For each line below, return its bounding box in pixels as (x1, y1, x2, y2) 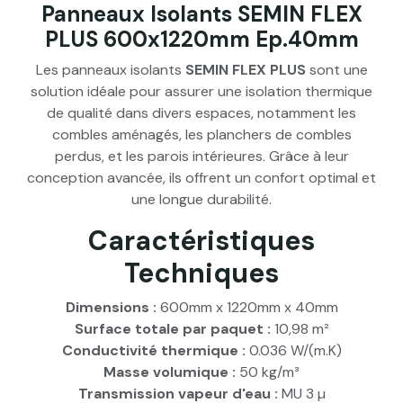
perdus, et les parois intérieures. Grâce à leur (54, 147, 349, 166)
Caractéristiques (88, 223, 315, 259)
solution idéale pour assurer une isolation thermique (31, 82, 372, 102)
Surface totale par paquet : (74, 319, 271, 339)
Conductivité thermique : (61, 341, 246, 361)
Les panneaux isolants (35, 60, 185, 80)
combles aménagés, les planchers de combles (51, 125, 352, 145)
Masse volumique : (103, 363, 236, 382)
